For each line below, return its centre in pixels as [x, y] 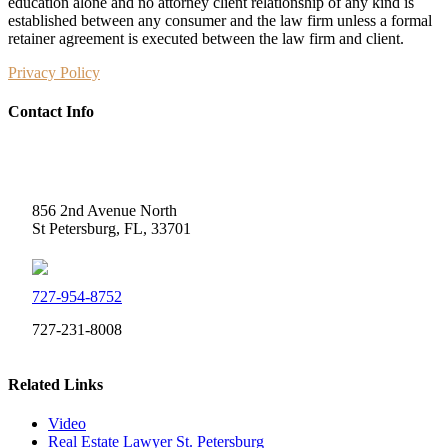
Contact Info [51, 111]
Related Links [55, 384]
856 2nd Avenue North [104, 211]
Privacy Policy [54, 72]
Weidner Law [70, 172]
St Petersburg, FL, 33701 [111, 229]
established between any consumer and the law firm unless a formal [220, 20]
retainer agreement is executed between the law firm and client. [206, 38]
